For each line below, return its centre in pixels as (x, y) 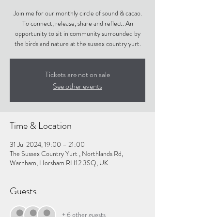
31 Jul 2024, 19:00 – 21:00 (47, 144)
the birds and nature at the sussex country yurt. (77, 43)
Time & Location (41, 125)
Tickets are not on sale (77, 74)
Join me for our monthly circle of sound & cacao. (77, 13)
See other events (77, 86)
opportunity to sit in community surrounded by (77, 33)
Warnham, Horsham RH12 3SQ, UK (59, 163)
